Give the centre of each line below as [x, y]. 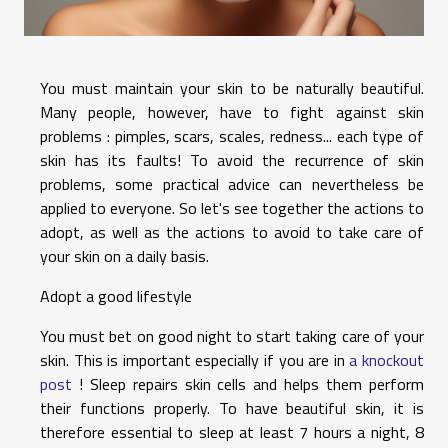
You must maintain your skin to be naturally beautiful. [232, 88]
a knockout [387, 360]
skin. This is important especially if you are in [195, 360]
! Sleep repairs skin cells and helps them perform [248, 384]
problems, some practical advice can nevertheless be [232, 184]
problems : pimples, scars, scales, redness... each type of [232, 136]
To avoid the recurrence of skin [307, 160]
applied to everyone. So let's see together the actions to [232, 208]
